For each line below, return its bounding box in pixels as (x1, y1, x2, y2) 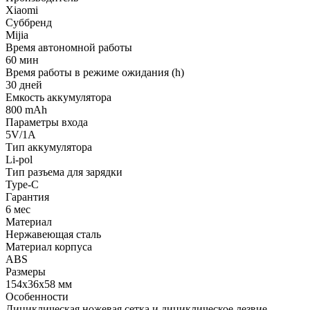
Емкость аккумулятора (6, 91, 111, 104)
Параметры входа (6, 116, 88, 129)
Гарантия (6, 191, 49, 203)
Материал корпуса (6, 241, 92, 253)
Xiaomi (6, 4, 38, 17)
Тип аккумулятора (6, 141, 92, 154)
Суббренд (6, 17, 52, 29)
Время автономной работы (6, 42, 132, 54)
